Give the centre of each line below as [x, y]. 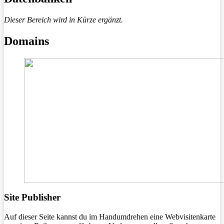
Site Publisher [32, 197]
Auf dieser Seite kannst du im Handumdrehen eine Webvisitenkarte [110, 217]
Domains [26, 41]
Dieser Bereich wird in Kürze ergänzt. [63, 19]
